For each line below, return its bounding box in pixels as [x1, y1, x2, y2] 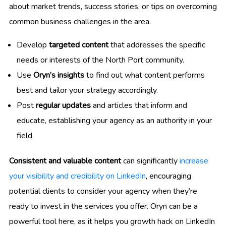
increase [180, 155, 208, 167]
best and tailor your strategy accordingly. [17, 85, 158, 96]
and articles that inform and [91, 100, 187, 111]
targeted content [49, 39, 108, 51]
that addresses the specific [108, 39, 205, 51]
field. [17, 130, 34, 142]
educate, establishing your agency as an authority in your [17, 115, 212, 127]
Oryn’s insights [33, 70, 84, 81]
